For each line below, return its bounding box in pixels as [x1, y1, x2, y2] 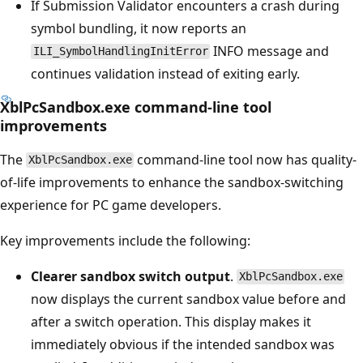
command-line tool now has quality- [134, 150, 357, 169]
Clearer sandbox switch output [31, 267, 230, 285]
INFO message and [210, 41, 330, 60]
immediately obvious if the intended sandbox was [31, 335, 335, 353]
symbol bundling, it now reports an [31, 19, 246, 37]
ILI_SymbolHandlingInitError [32, 45, 208, 58]
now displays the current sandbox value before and [31, 289, 346, 308]
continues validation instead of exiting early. [31, 64, 300, 83]
